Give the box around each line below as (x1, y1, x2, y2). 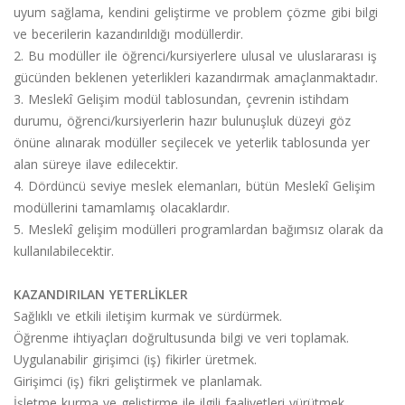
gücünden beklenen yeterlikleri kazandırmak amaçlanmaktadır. (14, 68, 378, 86)
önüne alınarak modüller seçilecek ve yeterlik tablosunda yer (14, 133, 370, 151)
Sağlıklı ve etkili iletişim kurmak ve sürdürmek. (14, 306, 282, 325)
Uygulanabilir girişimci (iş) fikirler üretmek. (14, 350, 257, 368)
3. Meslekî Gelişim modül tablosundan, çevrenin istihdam (14, 89, 349, 108)
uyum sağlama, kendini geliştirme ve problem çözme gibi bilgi (14, 3, 378, 21)
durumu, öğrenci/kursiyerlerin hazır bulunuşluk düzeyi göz (14, 111, 351, 129)
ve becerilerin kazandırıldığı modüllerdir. (14, 24, 243, 42)
